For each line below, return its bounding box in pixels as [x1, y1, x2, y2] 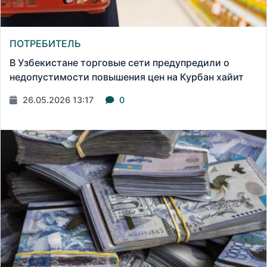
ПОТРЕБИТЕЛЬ [10, 38, 81, 50]
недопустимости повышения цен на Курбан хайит [10, 71, 244, 83]
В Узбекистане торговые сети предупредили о [10, 57, 229, 69]
